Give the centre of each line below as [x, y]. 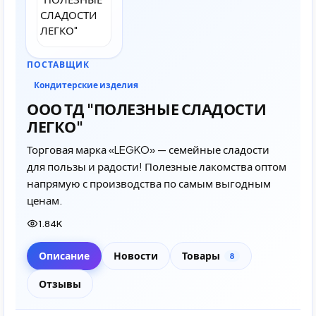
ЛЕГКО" [55, 126]
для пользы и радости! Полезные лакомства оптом [157, 166]
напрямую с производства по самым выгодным [149, 183]
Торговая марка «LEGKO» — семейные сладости [148, 149]
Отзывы [60, 284]
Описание [64, 256]
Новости [136, 256]
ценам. [45, 200]
